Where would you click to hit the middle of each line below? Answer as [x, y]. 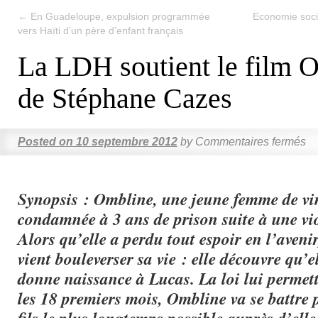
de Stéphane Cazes [125, 98]
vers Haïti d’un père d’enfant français [100, 31]
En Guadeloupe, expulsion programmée [119, 16]
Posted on [45, 142]
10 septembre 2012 [127, 142]
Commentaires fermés [251, 142]
